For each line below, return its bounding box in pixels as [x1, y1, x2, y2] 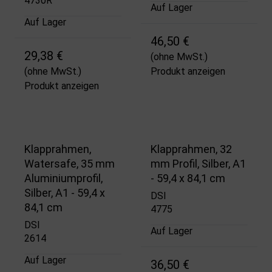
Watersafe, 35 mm [24, 157, 115, 171]
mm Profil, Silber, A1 [151, 157, 246, 171]
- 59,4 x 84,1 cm [151, 172, 225, 185]
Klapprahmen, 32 [151, 143, 232, 156]
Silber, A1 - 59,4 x [24, 186, 105, 200]
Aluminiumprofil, [24, 172, 103, 185]
